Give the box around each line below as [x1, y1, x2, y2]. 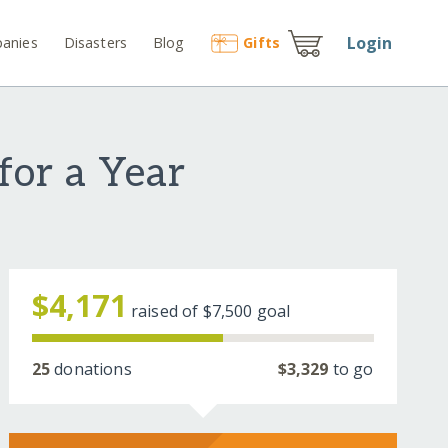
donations [50, 358, 132, 381]
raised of [130, 300, 203, 323]
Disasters [63, 32, 128, 52]
